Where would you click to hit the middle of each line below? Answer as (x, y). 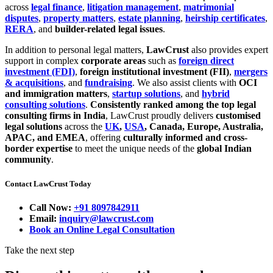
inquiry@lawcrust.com (106, 218)
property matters (78, 18)
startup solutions (146, 94)
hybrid (216, 94)
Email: (44, 218)
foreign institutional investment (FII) (154, 72)
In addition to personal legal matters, (76, 50)
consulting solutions (45, 105)
